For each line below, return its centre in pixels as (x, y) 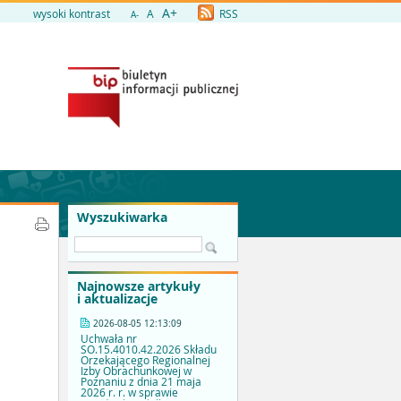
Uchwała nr (109, 339)
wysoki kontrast (72, 13)
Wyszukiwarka (122, 217)
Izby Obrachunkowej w (136, 371)
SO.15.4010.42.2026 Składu (149, 350)
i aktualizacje (117, 299)
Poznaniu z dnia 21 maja (141, 382)
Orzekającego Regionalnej (145, 360)
